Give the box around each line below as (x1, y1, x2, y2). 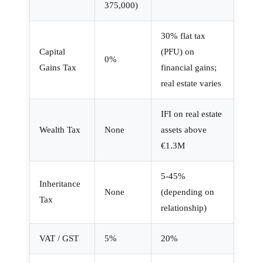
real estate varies (161, 78, 221, 88)
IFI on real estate (161, 109, 222, 119)
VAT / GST (39, 233, 79, 243)
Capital (39, 46, 65, 56)
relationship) (161, 203, 207, 213)
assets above (161, 124, 207, 134)
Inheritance (39, 178, 80, 188)
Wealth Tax (39, 124, 80, 134)
